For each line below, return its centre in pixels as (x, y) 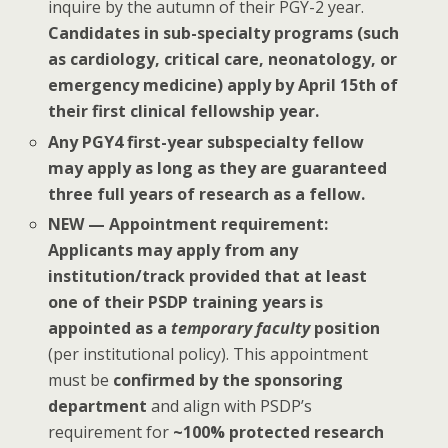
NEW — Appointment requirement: (188, 223)
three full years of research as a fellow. (207, 193)
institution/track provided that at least (208, 275)
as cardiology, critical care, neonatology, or (223, 59)
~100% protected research (279, 431)
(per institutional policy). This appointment (208, 353)
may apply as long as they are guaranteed (218, 167)
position (345, 327)
